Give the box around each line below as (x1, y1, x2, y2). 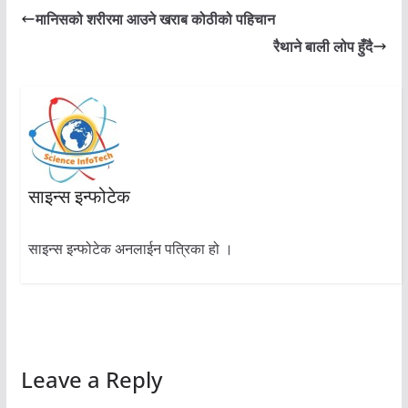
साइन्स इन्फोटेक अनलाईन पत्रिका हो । (27, 239, 233, 260)
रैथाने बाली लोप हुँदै (273, 36, 373, 57)
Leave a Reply (20, 364, 162, 395)
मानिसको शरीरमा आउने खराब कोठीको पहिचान (35, 9, 275, 30)
